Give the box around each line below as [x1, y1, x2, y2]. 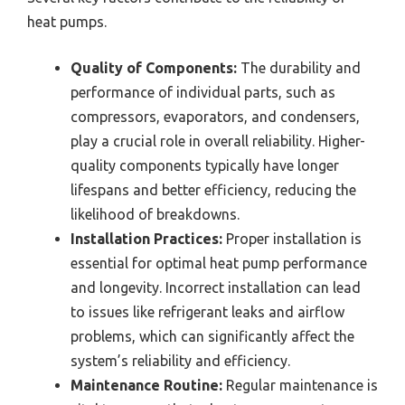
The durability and [237, 60, 361, 77]
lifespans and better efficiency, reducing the [71, 182, 356, 199]
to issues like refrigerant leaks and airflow [71, 304, 344, 321]
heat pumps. [27, 14, 107, 31]
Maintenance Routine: [71, 377, 222, 394]
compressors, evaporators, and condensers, [71, 108, 360, 126]
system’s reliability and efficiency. [71, 353, 290, 370]
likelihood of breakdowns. [71, 206, 240, 223]
